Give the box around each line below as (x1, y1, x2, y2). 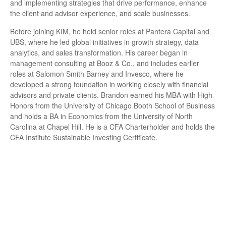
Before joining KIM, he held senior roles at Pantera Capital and (10, 26, 209, 36)
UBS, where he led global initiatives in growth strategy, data (10, 37, 199, 47)
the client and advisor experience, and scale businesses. (10, 8, 190, 18)
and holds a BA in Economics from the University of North (10, 111, 193, 121)
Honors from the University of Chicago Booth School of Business (10, 100, 215, 110)
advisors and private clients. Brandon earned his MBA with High (10, 90, 212, 100)
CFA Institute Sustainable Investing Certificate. (10, 132, 157, 142)
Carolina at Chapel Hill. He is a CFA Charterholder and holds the (10, 122, 215, 132)
